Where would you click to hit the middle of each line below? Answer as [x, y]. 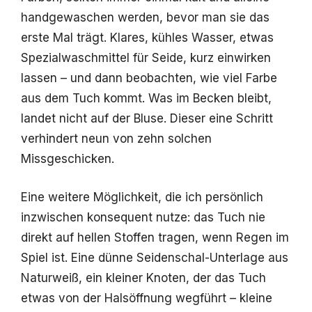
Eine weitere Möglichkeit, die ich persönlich [142, 197]
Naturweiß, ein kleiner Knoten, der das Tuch [143, 278]
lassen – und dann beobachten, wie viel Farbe [149, 78]
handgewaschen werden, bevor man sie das [145, 18]
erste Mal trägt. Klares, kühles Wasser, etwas [147, 38]
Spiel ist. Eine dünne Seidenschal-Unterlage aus [155, 257]
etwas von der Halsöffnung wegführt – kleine [147, 298]
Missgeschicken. [68, 159]
